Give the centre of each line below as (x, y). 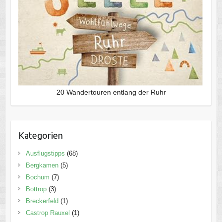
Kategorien (40, 136)
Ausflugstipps (45, 154)
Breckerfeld (42, 201)
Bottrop (36, 189)
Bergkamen (42, 166)
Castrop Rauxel (48, 213)
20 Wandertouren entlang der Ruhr (111, 92)
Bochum (37, 177)
